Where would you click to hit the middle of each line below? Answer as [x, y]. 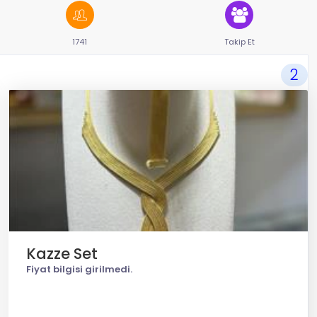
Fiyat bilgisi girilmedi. [79, 269]
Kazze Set [62, 254]
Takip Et [239, 42]
